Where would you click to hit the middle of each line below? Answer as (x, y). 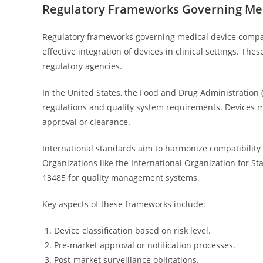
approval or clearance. (86, 122)
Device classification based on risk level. (132, 230)
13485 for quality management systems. (121, 178)
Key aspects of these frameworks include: (124, 204)
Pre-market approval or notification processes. (145, 245)
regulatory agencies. (82, 66)
